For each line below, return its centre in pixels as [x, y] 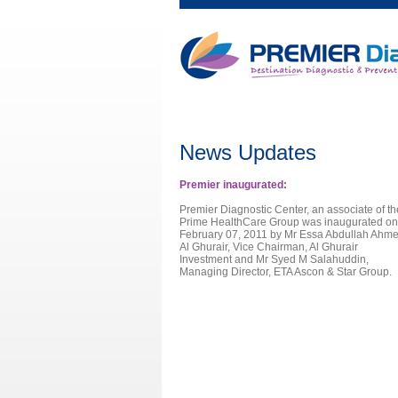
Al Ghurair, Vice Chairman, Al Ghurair [269, 247]
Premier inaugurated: [233, 185]
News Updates [248, 152]
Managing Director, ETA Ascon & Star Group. [286, 272]
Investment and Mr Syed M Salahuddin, [274, 259]
